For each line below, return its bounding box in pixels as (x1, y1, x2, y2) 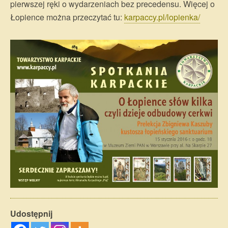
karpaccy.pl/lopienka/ (124, 11, 200, 23)
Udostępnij (10, 207, 52, 219)
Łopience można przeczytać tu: (10, 11, 124, 23)
